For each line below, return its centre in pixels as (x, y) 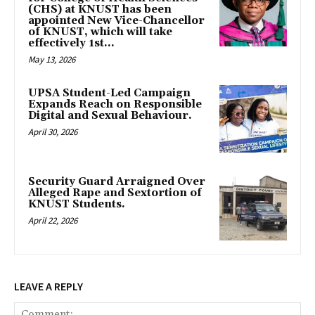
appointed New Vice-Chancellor (116, 21)
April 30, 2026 (53, 132)
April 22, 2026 (53, 220)
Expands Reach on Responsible (115, 104)
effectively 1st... (71, 43)
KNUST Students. (77, 204)
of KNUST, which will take (100, 32)
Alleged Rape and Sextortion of (115, 193)
